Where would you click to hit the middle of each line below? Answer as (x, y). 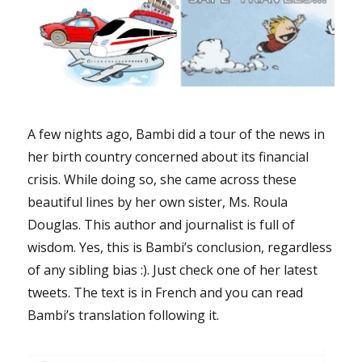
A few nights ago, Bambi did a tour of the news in (177, 134)
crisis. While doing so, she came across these (162, 179)
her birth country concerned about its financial (168, 156)
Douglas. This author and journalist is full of (162, 224)
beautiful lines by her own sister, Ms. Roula (158, 202)
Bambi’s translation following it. (124, 315)
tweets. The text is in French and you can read (166, 292)
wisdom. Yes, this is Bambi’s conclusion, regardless (180, 247)
